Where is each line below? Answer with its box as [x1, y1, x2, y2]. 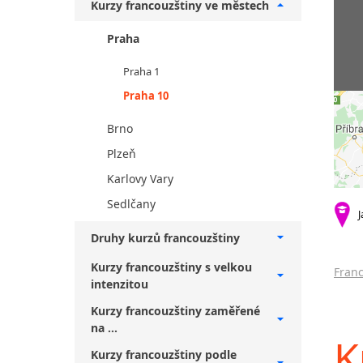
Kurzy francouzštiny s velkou [91, 259, 252, 275]
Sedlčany [107, 196, 156, 211]
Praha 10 [123, 88, 169, 103]
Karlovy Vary [107, 171, 173, 186]
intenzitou [91, 276, 148, 292]
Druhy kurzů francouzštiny [91, 229, 240, 246]
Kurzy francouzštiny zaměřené [91, 303, 260, 318]
